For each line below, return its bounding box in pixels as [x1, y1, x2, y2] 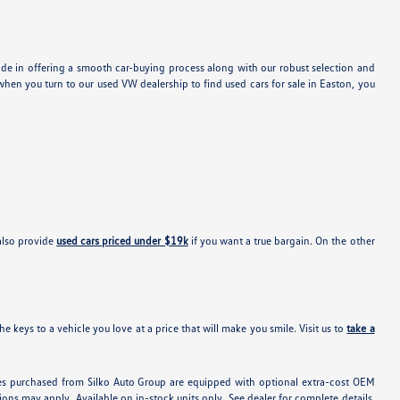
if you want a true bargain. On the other [187, 234, 375, 248]
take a [346, 321, 375, 336]
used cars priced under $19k [56, 234, 188, 248]
